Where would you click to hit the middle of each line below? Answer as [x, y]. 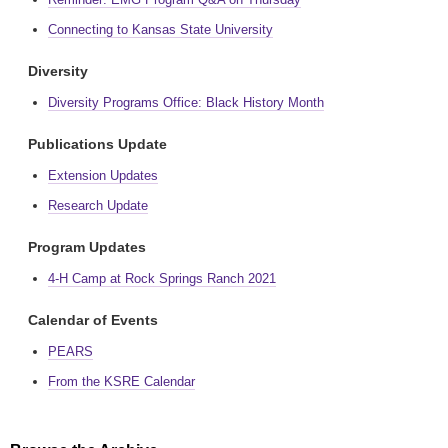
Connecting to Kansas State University [160, 29]
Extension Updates [103, 175]
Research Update [98, 205]
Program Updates [87, 247]
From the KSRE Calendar [121, 381]
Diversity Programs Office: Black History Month [186, 102]
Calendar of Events [93, 320]
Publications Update [97, 144]
